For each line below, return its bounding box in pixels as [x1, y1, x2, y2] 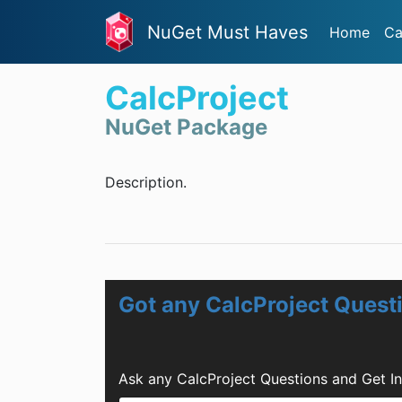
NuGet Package [105, 114, 267, 141]
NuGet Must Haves [147, 21, 308, 43]
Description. [105, 173, 187, 192]
